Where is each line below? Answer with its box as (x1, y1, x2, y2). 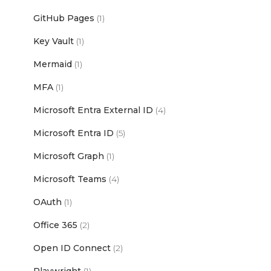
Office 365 (33, 220, 77, 231)
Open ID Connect (33, 243, 111, 254)
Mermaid (33, 59, 72, 70)
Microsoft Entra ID (33, 128, 114, 139)
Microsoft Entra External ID (33, 105, 153, 116)
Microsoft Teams (33, 174, 106, 185)
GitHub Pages (33, 13, 94, 24)
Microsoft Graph (33, 151, 104, 162)
